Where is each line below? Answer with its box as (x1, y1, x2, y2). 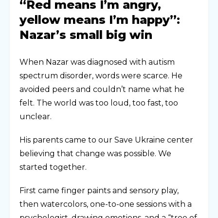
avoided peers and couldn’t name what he (19, 84, 184, 94)
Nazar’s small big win (19, 27, 152, 42)
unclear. (19, 111, 52, 121)
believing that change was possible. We (19, 148, 171, 158)
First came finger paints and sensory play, (19, 185, 179, 195)
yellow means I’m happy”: (19, 12, 180, 27)
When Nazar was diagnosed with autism (19, 57, 175, 67)
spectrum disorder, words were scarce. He (19, 71, 182, 80)
